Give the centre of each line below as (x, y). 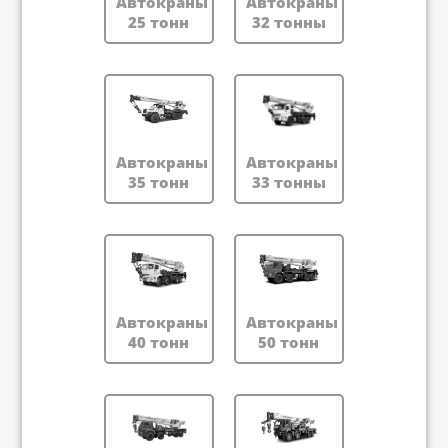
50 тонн (289, 342)
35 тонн (159, 182)
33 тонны (288, 182)
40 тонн (159, 342)
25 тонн (159, 22)
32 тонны (288, 22)
